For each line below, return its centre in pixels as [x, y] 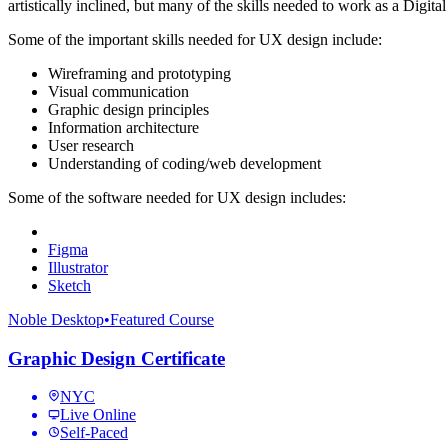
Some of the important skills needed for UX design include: [195, 39]
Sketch [69, 285]
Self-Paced [94, 433]
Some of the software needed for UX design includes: [177, 197]
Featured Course [162, 319]
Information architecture [123, 127]
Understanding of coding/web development [184, 163]
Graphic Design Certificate [116, 358]
